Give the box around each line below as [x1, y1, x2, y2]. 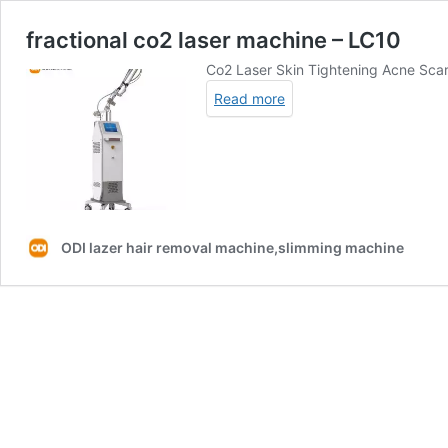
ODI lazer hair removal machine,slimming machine [61, 239, 404, 257]
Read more [214, 89, 285, 107]
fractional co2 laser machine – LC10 [26, 27, 401, 53]
